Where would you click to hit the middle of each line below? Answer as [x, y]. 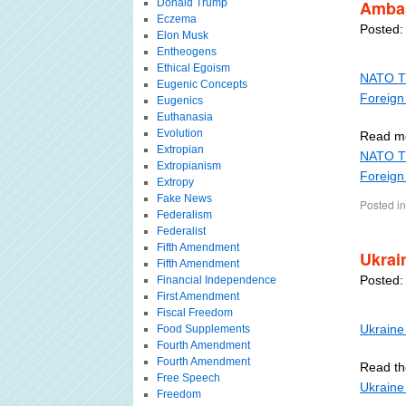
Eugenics [179, 101]
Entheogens [186, 52]
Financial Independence [216, 280]
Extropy [175, 182]
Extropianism [188, 166]
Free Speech [188, 378]
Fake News [184, 198]
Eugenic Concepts [202, 84]
